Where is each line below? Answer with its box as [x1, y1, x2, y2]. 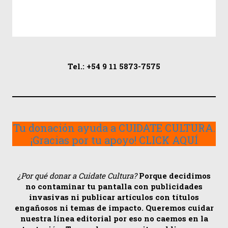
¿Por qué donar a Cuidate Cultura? [17, 170, 137, 181]
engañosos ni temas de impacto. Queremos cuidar [14, 203, 214, 213]
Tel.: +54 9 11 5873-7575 [68, 61, 160, 72]
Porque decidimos [137, 170, 211, 181]
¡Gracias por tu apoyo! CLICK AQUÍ [30, 133, 198, 147]
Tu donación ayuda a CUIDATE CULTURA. [13, 121, 215, 135]
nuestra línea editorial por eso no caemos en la [20, 213, 208, 224]
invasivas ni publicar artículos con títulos [29, 192, 199, 203]
